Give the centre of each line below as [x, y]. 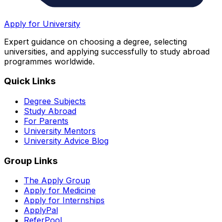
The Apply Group [57, 181]
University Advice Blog [66, 140]
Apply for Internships [64, 200]
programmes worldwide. [49, 61]
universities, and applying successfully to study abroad [107, 51]
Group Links [31, 161]
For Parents [46, 121]
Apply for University [42, 24]
